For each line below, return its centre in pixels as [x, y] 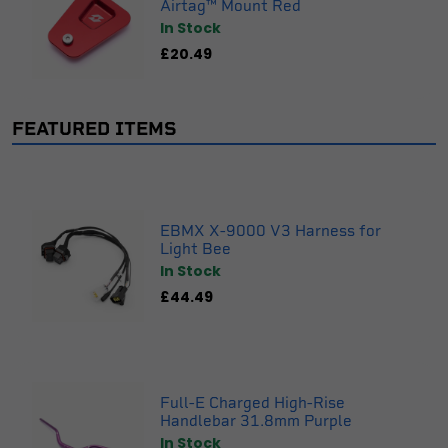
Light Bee [195, 249]
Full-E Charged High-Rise [252, 403]
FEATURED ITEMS [94, 129]
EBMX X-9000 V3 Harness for [270, 231]
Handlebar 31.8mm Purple [256, 421]
